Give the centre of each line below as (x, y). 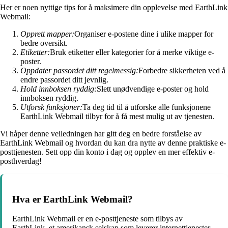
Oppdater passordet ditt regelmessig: (79, 70)
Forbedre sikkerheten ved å (182, 70)
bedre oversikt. (44, 43)
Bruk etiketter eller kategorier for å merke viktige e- (132, 52)
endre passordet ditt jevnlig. (64, 80)
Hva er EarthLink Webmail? (73, 199)
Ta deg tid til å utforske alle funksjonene (147, 107)
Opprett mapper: (47, 34)
